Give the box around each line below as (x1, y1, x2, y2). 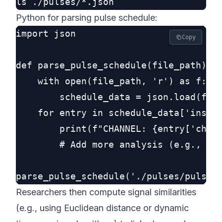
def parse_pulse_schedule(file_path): (16, 60, 212, 70)
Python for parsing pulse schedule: (16, 12, 158, 23)
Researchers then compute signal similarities (16, 187, 196, 197)
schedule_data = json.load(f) (16, 92, 212, 102)
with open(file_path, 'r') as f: (16, 76, 207, 86)
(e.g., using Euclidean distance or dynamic (16, 203, 189, 213)
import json (16, 28, 76, 39)
